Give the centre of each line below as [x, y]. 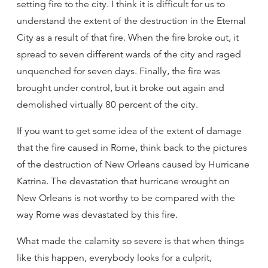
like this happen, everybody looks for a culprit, [114, 258]
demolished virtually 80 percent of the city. [107, 105]
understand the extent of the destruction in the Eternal [131, 21]
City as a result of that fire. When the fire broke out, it [128, 38]
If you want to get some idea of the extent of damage [129, 131]
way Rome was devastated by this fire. [97, 215]
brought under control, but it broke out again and [121, 88]
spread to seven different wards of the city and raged [129, 54]
